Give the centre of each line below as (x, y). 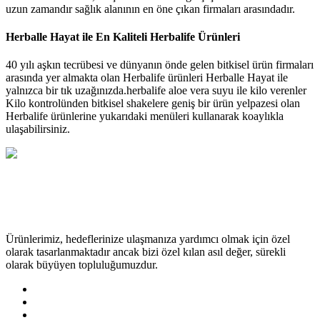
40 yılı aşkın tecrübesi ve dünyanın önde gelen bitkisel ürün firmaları (160, 65)
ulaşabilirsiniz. (38, 129)
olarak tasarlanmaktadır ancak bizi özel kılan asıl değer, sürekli (146, 252)
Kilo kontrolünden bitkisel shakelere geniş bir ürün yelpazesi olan (153, 104)
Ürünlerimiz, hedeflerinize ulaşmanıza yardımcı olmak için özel (148, 239)
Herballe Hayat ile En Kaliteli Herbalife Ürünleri (123, 36)
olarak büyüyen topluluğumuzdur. (82, 265)
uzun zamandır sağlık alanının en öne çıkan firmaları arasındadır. (150, 9)
